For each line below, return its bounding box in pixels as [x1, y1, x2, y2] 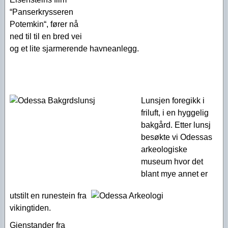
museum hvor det [141, 157, 203, 166]
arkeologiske [141, 145, 187, 154]
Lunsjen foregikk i [141, 96, 205, 105]
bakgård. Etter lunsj [141, 121, 211, 129]
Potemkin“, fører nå [10, 20, 78, 28]
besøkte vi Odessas [141, 133, 212, 141]
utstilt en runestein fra [10, 191, 87, 200]
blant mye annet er [141, 169, 208, 178]
